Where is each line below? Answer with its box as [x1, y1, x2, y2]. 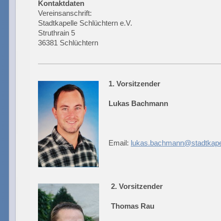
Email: [109, 138, 131, 147]
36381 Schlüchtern [38, 38, 98, 47]
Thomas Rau [111, 202, 154, 211]
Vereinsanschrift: [38, 9, 92, 18]
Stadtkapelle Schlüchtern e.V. [38, 19, 132, 28]
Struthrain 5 [38, 29, 75, 37]
